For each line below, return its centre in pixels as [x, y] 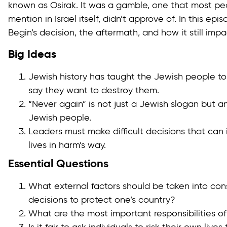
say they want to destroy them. [94, 91]
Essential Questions [58, 164]
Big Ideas [32, 55]
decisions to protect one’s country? [102, 200]
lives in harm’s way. [68, 146]
